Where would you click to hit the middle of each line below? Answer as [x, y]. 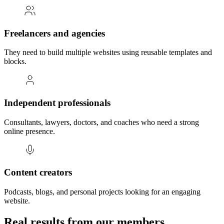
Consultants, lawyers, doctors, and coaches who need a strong [101, 122]
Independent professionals [57, 102]
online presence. [29, 131]
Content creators [38, 172]
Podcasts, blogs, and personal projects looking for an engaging [102, 192]
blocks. [15, 61]
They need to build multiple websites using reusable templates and [108, 52]
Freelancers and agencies [54, 33]
